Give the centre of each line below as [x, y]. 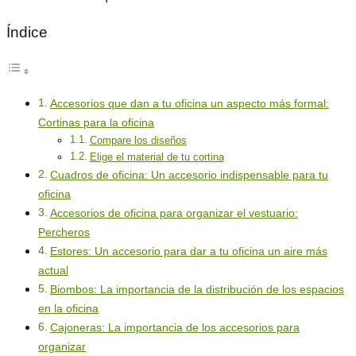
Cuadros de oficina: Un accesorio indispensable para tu [189, 175]
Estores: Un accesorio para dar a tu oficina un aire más [188, 252]
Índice [27, 33]
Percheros [64, 232]
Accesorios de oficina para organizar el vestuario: [174, 213]
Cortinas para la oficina [96, 123]
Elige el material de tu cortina [157, 157]
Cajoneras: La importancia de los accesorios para [174, 328]
